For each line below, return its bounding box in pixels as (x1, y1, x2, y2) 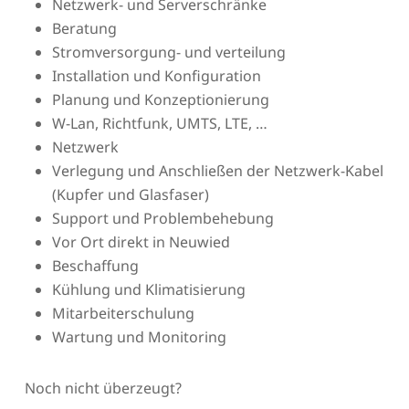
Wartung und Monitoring (51, 326, 226, 347)
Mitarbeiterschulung (51, 302, 194, 323)
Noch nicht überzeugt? (24, 377, 182, 398)
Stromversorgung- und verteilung (51, 41, 286, 62)
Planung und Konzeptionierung (51, 89, 269, 110)
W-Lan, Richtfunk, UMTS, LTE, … (51, 112, 267, 133)
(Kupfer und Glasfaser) (51, 184, 209, 204)
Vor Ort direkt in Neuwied (51, 231, 230, 252)
